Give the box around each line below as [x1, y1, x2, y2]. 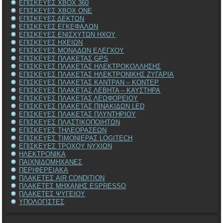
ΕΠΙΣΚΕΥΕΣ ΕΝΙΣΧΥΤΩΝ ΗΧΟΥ [19, 31, 116, 39]
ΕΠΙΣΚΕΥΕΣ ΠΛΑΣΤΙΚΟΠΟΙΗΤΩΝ [19, 118, 120, 126]
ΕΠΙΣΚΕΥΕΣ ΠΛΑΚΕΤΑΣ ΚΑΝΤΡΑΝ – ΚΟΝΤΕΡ [19, 79, 159, 87]
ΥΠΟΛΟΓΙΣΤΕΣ [19, 198, 65, 206]
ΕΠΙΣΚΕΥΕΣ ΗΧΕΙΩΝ [19, 39, 83, 47]
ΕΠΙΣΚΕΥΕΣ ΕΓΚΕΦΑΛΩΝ [19, 23, 99, 31]
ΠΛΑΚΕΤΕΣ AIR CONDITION [19, 174, 105, 182]
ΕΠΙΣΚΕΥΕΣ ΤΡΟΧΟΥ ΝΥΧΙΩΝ [19, 142, 112, 150]
